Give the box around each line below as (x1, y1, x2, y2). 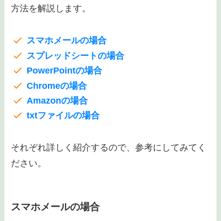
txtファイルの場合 (26, 110, 100, 121)
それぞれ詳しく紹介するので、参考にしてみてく (11, 143, 207, 153)
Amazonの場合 (26, 96, 88, 106)
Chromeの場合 (26, 80, 87, 91)
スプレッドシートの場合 (26, 50, 124, 61)
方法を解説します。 (11, 3, 91, 14)
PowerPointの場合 (26, 66, 102, 76)
